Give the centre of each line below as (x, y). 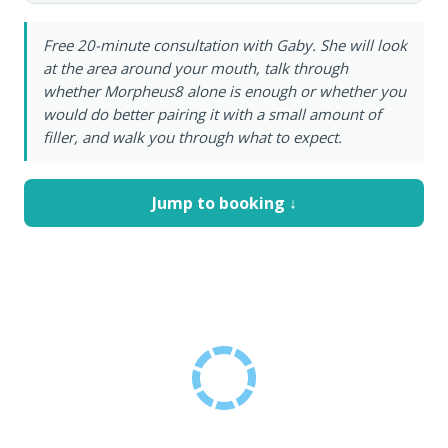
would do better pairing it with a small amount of (212, 114)
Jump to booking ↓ (224, 203)
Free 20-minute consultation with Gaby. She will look (225, 45)
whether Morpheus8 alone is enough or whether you (224, 91)
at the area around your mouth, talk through (195, 68)
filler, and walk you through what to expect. (192, 137)
